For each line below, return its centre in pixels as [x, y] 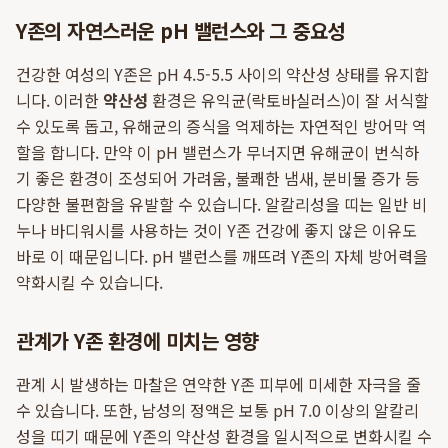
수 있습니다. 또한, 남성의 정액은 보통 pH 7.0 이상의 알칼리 [217, 410]
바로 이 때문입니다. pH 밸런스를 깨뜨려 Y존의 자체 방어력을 [222, 256]
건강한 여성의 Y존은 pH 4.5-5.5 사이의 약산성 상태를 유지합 [222, 74]
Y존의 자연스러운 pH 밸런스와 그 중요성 [180, 30]
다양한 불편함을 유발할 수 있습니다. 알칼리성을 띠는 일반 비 [221, 204]
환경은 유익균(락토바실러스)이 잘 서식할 [288, 100]
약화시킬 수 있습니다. [89, 282]
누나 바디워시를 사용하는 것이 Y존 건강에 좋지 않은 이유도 [216, 230]
